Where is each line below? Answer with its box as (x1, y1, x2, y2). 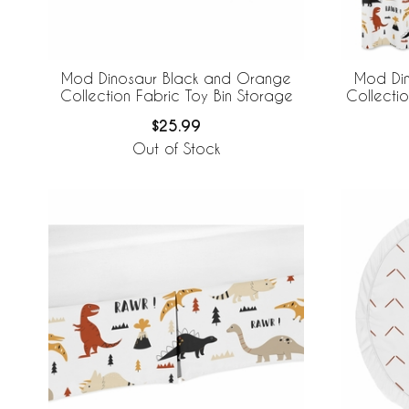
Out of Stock (132, 140, 220, 158)
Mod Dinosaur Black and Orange (61, 69, 291, 88)
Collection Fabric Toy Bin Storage (59, 87, 293, 105)
